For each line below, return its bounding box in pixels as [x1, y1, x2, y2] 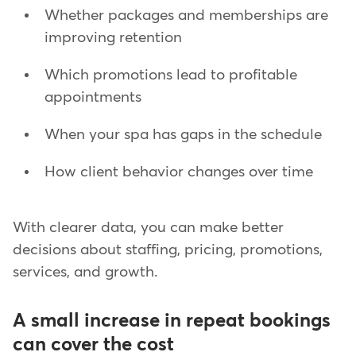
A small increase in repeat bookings [13, 311, 331, 331]
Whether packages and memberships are [44, 7, 328, 23]
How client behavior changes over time [44, 164, 313, 180]
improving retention [44, 29, 182, 45]
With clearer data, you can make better [13, 219, 284, 235]
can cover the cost [13, 335, 174, 354]
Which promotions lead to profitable [44, 67, 297, 83]
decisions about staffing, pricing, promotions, [13, 242, 323, 257]
